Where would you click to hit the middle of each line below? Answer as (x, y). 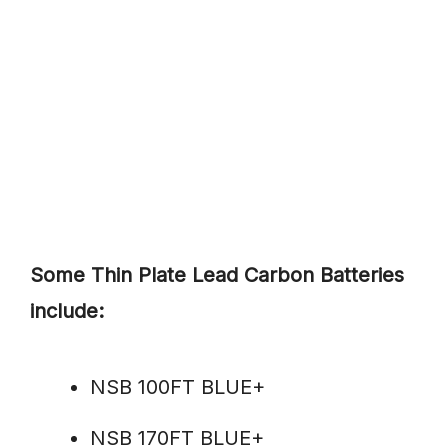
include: (67, 311)
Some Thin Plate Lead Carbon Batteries (217, 275)
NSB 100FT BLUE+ (177, 387)
